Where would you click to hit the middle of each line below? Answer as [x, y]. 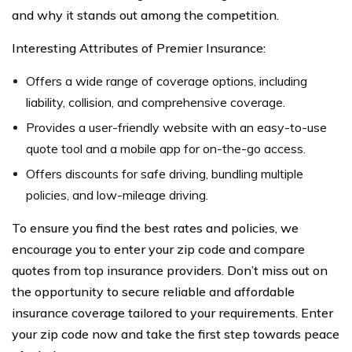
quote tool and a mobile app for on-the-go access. [166, 148]
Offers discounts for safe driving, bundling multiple [165, 174]
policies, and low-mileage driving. [117, 195]
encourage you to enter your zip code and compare [158, 249]
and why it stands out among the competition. [145, 15]
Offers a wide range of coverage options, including [167, 81]
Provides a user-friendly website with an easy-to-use [176, 127]
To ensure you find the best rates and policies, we [155, 228]
